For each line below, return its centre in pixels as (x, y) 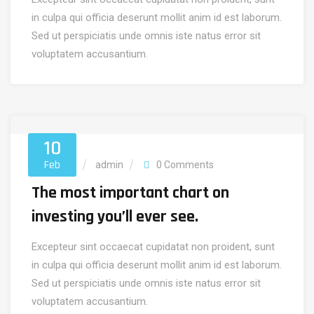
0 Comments (185, 165)
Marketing (54, 165)
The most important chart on (130, 193)
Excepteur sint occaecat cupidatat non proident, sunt (153, 247)
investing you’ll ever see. (115, 217)
